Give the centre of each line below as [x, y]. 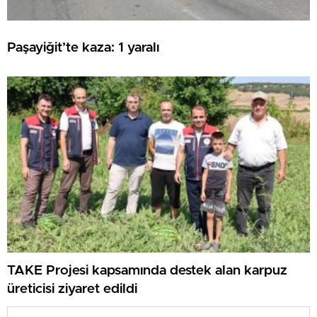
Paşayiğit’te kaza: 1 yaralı [83, 47]
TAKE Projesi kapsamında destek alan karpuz [147, 270]
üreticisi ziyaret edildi [72, 289]
